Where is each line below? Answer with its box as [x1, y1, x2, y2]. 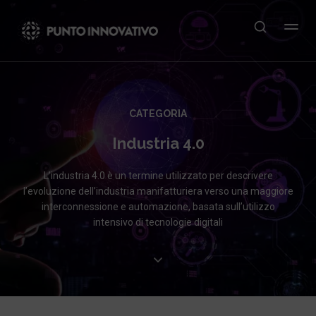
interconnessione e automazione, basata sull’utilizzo [41, 201, 275, 212]
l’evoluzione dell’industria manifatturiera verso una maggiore [23, 186, 293, 197]
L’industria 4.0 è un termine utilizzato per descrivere [43, 170, 273, 181]
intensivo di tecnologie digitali [93, 217, 223, 228]
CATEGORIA [129, 108, 187, 119]
